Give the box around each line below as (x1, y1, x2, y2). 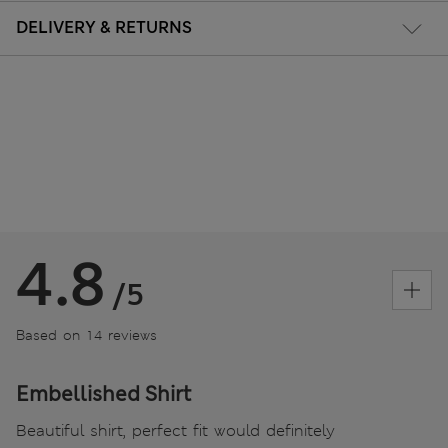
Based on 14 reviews (16, 325, 157, 344)
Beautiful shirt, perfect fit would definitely (16, 419, 335, 441)
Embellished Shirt (16, 380, 191, 407)
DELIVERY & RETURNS (16, 16, 192, 38)
